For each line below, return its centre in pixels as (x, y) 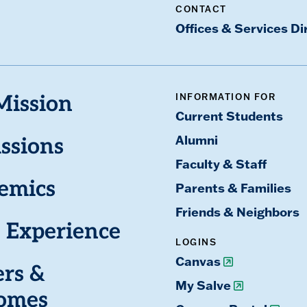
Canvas (198, 261)
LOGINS (196, 242)
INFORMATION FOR (225, 96)
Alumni (196, 139)
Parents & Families (233, 187)
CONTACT (201, 9)
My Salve (203, 285)
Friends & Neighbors (237, 211)
